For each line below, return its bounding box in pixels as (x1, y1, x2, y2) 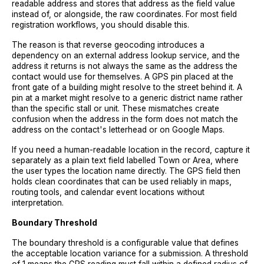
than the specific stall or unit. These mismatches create (12, 104, 219, 113)
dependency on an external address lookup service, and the (12, 51, 240, 60)
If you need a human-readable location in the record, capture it (12, 145, 250, 154)
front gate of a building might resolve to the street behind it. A (12, 82, 242, 92)
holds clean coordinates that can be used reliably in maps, (12, 177, 232, 186)
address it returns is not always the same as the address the (12, 61, 237, 71)
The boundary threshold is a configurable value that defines (12, 238, 239, 247)
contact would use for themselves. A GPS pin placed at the (12, 72, 233, 81)
